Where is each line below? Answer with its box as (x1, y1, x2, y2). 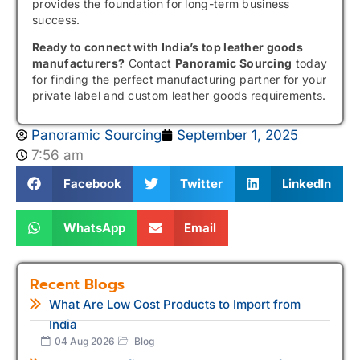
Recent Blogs (30, 272, 125, 296)
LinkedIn (281, 175, 331, 191)
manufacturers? (32, 56, 125, 71)
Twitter (180, 175, 223, 191)
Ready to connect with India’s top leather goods (32, 40, 304, 55)
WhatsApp (63, 219, 125, 235)
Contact (125, 56, 175, 71)
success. (32, 13, 80, 27)
